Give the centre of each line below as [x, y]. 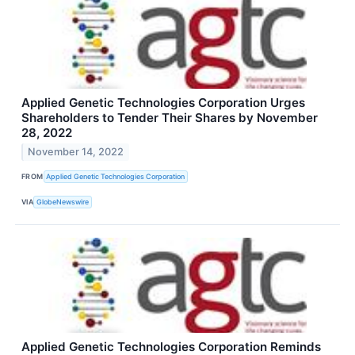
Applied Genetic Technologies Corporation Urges [163, 102]
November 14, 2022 [76, 152]
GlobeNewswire [63, 202]
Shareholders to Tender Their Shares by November [170, 117]
